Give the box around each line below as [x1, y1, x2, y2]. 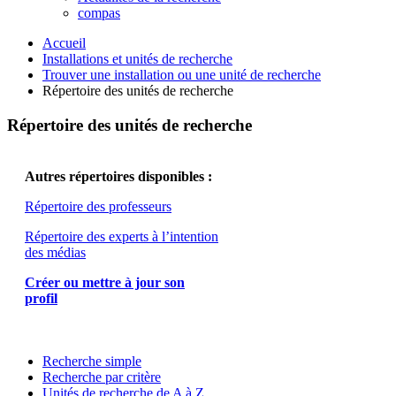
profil [25, 290, 57, 306]
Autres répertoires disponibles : [25, 168, 212, 184]
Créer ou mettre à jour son [25, 274, 185, 290]
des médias [25, 244, 86, 260]
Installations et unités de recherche [42, 51, 232, 67]
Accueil [42, 35, 86, 51]
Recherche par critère [42, 369, 161, 385]
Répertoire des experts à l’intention [25, 228, 218, 244]
